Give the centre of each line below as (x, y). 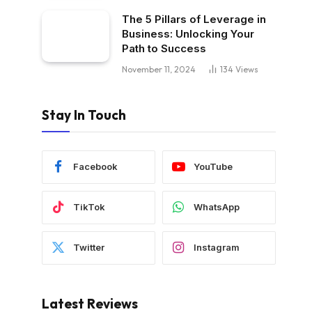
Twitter (89, 248)
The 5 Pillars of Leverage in (194, 19)
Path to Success (164, 48)
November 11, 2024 (159, 69)
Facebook (95, 167)
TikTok (89, 207)
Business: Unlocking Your (188, 33)
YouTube (213, 167)
